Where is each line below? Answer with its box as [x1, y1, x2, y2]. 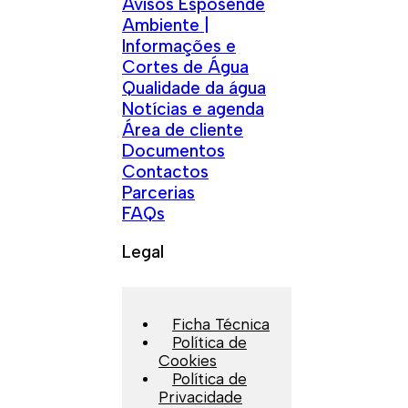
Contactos [122, 160, 209, 182]
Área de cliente [122, 118, 243, 140]
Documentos [122, 139, 225, 161]
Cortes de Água [122, 56, 249, 77]
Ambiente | [122, 14, 209, 36]
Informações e [122, 35, 236, 56]
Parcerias [122, 181, 195, 203]
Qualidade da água [122, 76, 266, 98]
